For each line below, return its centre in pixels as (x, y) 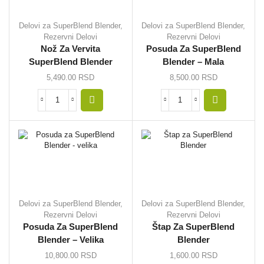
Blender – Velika (70, 240)
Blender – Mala (194, 62)
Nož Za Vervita (71, 49)
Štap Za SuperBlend (194, 227)
